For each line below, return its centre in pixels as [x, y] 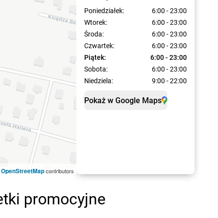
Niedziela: [99, 81]
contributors [59, 171]
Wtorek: [96, 22]
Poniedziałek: [104, 11]
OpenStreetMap [23, 171]
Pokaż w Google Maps [123, 100]
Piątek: [95, 57]
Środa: [94, 34]
